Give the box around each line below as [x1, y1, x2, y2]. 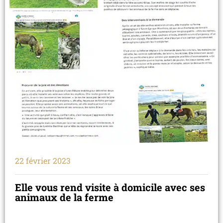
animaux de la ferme [15, 190, 113, 204]
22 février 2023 [15, 155, 71, 166]
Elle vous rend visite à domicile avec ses [15, 180, 205, 194]
